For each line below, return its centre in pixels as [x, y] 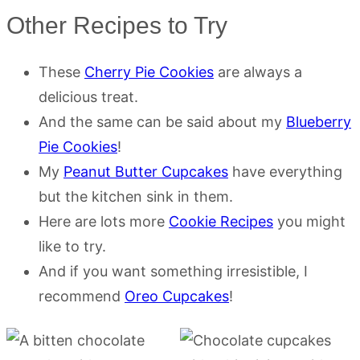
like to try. [72, 246]
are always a [258, 72]
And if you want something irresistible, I [173, 271]
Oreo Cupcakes [177, 296]
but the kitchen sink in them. [136, 196]
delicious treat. [88, 96]
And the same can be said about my [162, 121]
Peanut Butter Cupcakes [146, 171]
